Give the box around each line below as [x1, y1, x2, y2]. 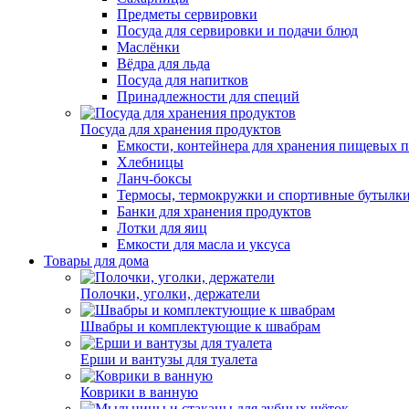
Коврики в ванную [80, 384, 198, 400]
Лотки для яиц [117, 220, 207, 236]
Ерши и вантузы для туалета [80, 351, 257, 367]
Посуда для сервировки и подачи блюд [117, 23, 358, 38]
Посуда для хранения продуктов [80, 121, 281, 137]
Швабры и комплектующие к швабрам [80, 319, 320, 334]
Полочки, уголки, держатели [80, 286, 260, 301]
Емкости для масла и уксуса [117, 236, 290, 252]
